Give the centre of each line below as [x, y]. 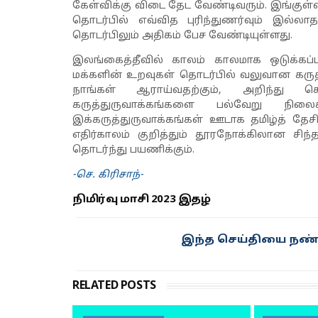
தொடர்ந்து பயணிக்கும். [133, 150]
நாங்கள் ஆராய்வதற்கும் [146, 91]
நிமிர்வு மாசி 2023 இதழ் [142, 200]
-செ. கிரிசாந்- [108, 175]
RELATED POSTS [114, 286]
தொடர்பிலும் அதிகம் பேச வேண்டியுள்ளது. [182, 36]
